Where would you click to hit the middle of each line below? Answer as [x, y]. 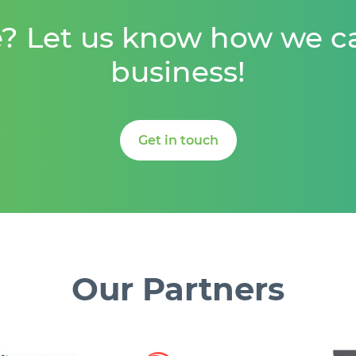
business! [178, 72]
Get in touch [183, 141]
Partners [213, 289]
